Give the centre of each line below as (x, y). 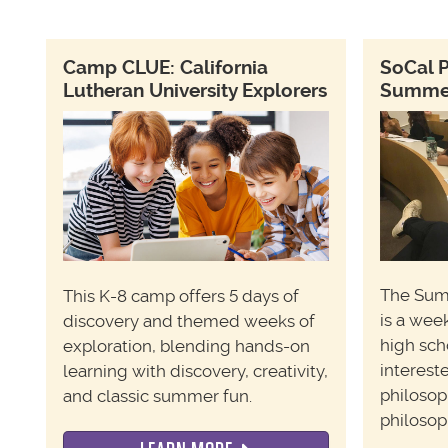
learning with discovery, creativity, (195, 370)
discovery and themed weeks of (188, 320)
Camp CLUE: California (165, 67)
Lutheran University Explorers (194, 90)
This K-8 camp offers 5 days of (180, 295)
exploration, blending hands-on (186, 345)
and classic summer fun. (157, 395)
